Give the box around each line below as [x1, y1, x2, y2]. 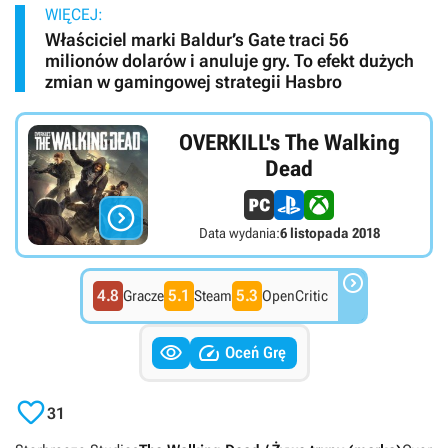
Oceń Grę [224, 343, 286, 363]
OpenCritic [262, 287, 328, 306]
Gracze [123, 287, 164, 306]
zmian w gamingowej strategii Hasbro [45, 71, 342, 93]
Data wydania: [198, 224, 280, 241]
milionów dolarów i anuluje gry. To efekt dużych [45, 50, 414, 72]
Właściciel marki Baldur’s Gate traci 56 [45, 29, 349, 51]
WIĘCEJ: [45, 5, 103, 25]
